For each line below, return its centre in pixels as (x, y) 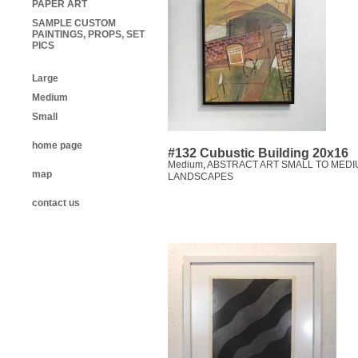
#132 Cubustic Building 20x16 (258, 153)
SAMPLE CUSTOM (74, 24)
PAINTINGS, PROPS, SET (88, 35)
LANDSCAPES (201, 177)
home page (57, 146)
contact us (56, 203)
